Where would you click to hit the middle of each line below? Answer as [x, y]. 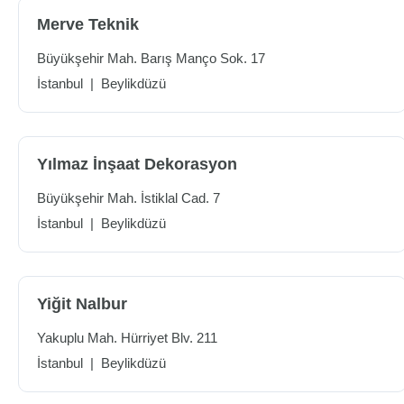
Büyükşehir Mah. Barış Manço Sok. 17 [151, 58]
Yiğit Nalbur [82, 304]
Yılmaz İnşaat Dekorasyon [137, 164]
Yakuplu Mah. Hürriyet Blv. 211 [127, 338]
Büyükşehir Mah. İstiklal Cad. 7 [129, 198]
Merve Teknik [88, 24]
